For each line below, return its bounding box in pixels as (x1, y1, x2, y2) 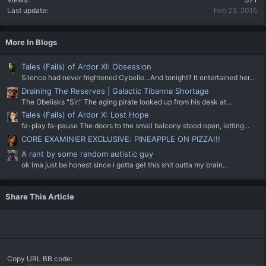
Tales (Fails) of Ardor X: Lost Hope (21, 110, 149, 120)
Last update (7, 6, 46, 15)
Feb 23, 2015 (214, 6, 257, 15)
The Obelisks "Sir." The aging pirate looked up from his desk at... (21, 97, 232, 106)
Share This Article (5, 192, 74, 202)
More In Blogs (5, 37, 57, 47)
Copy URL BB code (7, 254, 71, 264)
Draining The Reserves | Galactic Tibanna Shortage (21, 85, 209, 96)
